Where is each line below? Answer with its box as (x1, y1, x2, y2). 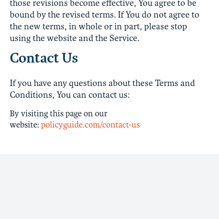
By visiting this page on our (10, 108, 108, 119)
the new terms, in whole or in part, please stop (10, 21, 187, 32)
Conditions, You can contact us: (10, 89, 130, 100)
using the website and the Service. (10, 32, 139, 44)
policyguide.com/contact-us (41, 119, 140, 130)
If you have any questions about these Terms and (10, 77, 195, 88)
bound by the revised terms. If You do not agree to (10, 9, 199, 20)
